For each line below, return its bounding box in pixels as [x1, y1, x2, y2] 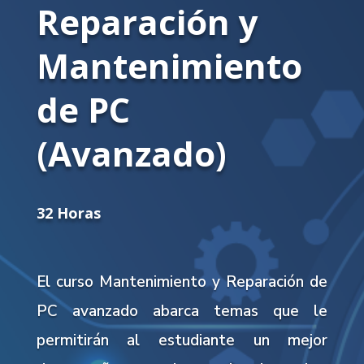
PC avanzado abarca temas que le [36, 301, 328, 322]
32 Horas [36, 203, 101, 223]
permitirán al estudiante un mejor [36, 330, 328, 351]
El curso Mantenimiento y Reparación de [36, 271, 328, 292]
